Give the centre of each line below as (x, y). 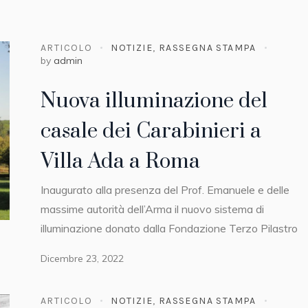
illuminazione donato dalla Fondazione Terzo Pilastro (169, 229)
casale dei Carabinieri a (151, 132)
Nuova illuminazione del (154, 101)
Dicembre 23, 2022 (82, 259)
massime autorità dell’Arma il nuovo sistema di (152, 209)
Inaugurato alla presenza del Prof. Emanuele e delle (165, 190)
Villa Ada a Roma (120, 162)
